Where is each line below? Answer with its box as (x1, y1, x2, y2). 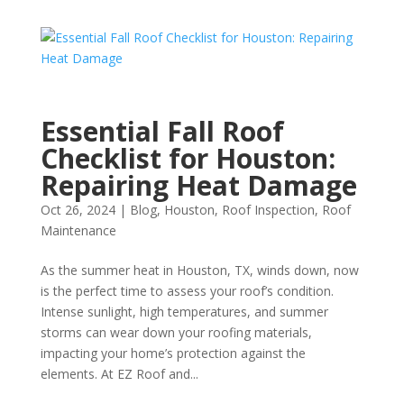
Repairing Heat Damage (40, 167, 357, 204)
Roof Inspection (221, 201, 315, 218)
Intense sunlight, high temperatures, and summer (40, 303, 328, 320)
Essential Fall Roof (40, 113, 284, 150)
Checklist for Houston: (40, 140, 335, 177)
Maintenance (40, 222, 116, 239)
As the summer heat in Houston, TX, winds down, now (40, 262, 359, 279)
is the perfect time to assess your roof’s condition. (40, 282, 334, 299)
